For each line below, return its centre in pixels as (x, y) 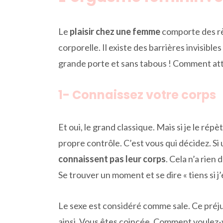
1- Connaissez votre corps (137, 95)
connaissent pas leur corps (112, 159)
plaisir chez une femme (115, 31)
